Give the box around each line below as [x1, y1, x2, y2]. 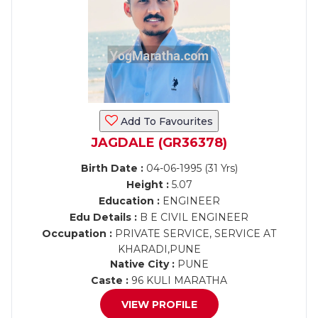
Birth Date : [80, 162, 143, 175]
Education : [98, 194, 160, 207]
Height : [126, 178, 169, 191]
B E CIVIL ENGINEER [137, 211, 248, 224]
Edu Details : [70, 211, 137, 224]
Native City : [109, 258, 175, 270]
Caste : [91, 274, 128, 287]
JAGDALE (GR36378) [91, 135, 227, 150]
